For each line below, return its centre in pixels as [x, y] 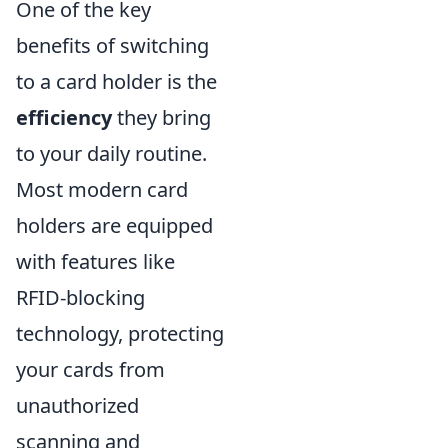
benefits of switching [112, 45]
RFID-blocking [80, 297]
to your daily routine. [111, 153]
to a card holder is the [116, 81]
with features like [95, 261]
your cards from [90, 369]
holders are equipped [114, 225]
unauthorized [77, 405]
